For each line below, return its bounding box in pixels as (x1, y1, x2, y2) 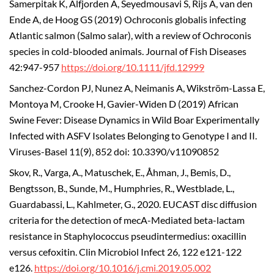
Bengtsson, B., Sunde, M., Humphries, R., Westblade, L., (9, 182, 234, 194)
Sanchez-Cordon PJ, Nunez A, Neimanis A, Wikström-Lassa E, (9, 82, 265, 94)
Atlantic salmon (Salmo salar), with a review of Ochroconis (9, 30, 251, 42)
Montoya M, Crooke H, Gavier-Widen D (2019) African (9, 98, 239, 109)
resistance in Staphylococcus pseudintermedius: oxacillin (9, 230, 246, 242)
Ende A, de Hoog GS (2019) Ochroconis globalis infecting (9, 14, 246, 26)
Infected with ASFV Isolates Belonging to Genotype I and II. (9, 130, 257, 141)
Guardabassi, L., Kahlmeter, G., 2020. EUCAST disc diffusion (9, 198, 257, 210)
